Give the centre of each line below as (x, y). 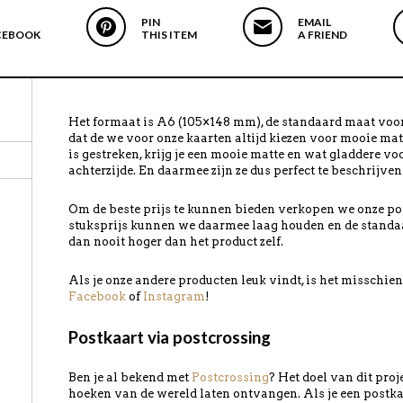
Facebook (97, 296)
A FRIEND (322, 35)
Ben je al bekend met (130, 377)
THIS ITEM (169, 35)
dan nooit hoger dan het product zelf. (176, 242)
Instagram (174, 296)
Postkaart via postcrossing (170, 337)
